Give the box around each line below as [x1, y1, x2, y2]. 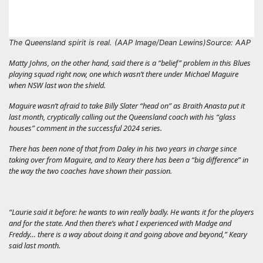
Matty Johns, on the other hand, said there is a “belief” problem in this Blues [9, 57, 251, 68]
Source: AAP [206, 38, 251, 47]
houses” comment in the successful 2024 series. [9, 122, 162, 133]
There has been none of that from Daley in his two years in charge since [9, 143, 237, 154]
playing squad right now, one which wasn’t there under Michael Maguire [9, 68, 238, 79]
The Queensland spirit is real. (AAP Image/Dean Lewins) [9, 38, 206, 47]
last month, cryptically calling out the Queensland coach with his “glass [9, 111, 236, 122]
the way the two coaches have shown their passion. [9, 165, 172, 176]
